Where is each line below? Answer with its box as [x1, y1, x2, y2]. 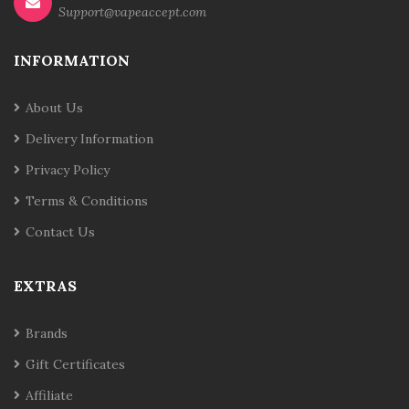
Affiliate [26, 386, 73, 404]
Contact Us [26, 223, 95, 240]
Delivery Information [26, 130, 153, 147]
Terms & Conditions [26, 192, 148, 209]
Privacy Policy [26, 161, 110, 178]
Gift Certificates [26, 355, 125, 372]
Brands [26, 324, 68, 341]
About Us [26, 99, 83, 116]
